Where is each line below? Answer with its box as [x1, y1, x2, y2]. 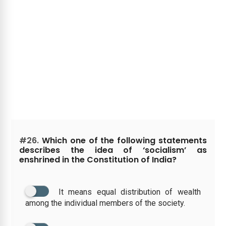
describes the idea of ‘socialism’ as [19, 144, 207, 156]
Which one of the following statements [39, 134, 207, 146]
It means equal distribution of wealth [58, 187, 201, 197]
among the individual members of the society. [25, 198, 186, 208]
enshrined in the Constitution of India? [19, 153, 177, 165]
